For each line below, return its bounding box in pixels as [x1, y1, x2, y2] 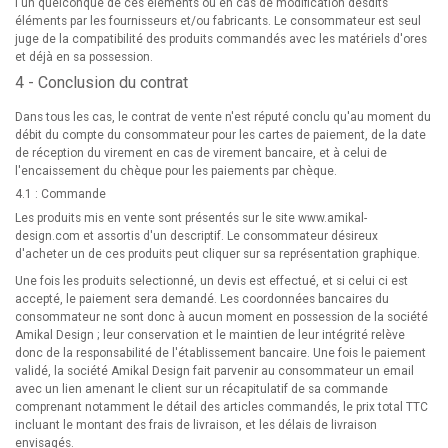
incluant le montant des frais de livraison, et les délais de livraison [15, 418, 377, 432]
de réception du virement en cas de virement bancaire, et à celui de [15, 146, 387, 160]
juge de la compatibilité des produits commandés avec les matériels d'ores [15, 32, 427, 46]
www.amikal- [298, 211, 367, 225]
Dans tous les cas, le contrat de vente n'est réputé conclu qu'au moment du [15, 110, 431, 124]
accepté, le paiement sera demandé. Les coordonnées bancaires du [15, 292, 389, 306]
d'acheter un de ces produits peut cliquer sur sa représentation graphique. [15, 247, 420, 261]
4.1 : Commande [15, 187, 106, 201]
